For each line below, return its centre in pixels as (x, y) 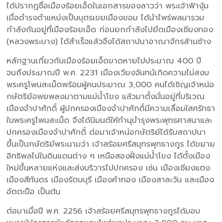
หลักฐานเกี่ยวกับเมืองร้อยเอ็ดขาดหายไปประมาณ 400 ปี (104, 61)
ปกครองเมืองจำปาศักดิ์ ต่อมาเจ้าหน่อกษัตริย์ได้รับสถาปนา (106, 132)
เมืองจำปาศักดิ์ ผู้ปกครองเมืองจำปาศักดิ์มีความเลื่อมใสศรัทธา (111, 108)
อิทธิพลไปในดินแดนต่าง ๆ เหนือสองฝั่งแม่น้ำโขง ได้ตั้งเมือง (109, 156)
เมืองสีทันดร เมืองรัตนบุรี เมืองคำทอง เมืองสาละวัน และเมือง (111, 180)
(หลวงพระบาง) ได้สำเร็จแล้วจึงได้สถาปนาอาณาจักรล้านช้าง (109, 41)
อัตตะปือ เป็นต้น (34, 192)
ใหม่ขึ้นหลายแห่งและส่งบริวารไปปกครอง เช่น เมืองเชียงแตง (109, 168)
